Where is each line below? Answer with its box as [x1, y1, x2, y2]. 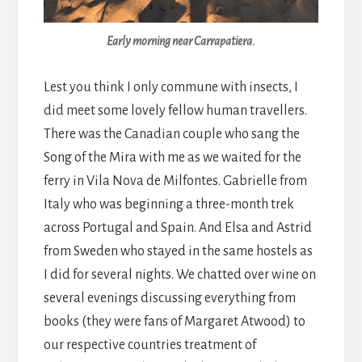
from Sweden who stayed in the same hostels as [43, 243, 313, 259]
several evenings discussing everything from [43, 290, 296, 305]
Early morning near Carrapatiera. [107, 34, 255, 48]
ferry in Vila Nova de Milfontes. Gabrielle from [43, 173, 307, 188]
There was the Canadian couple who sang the [43, 126, 300, 141]
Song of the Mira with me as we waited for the [43, 149, 301, 165]
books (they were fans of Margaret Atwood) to [43, 314, 305, 329]
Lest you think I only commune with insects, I [43, 79, 298, 95]
